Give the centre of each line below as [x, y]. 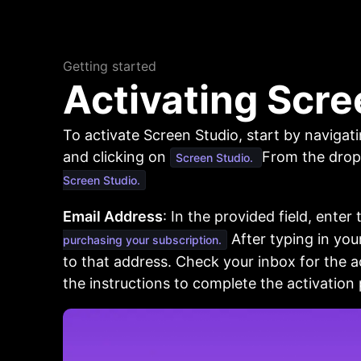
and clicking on [116, 157]
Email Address [113, 216]
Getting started [110, 66]
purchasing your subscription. [142, 240]
